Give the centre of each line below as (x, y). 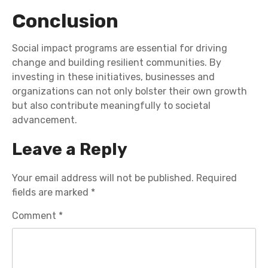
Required (217, 178)
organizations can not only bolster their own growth (130, 92)
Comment (35, 216)
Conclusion (65, 21)
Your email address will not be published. (103, 178)
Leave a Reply (70, 150)
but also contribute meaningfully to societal (111, 106)
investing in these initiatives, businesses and (113, 77)
